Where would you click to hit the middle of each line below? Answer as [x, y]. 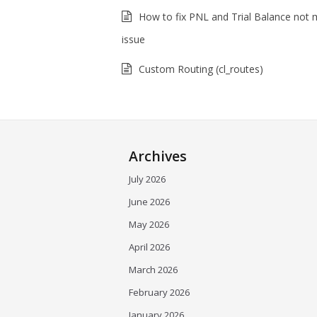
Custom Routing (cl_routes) [201, 69]
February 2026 [159, 292]
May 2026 [149, 224]
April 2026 [149, 247]
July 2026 [147, 179]
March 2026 [153, 270]
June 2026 [149, 202]
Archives [158, 156]
